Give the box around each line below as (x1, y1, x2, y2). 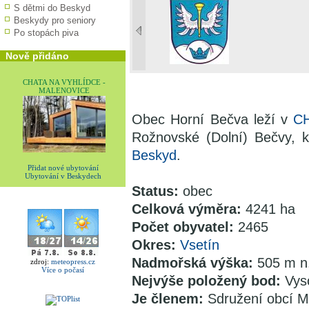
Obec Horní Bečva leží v (132, 112, 294, 127)
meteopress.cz (51, 257, 95, 266)
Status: (132, 183, 183, 199)
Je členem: (132, 291, 208, 306)
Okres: (132, 237, 180, 252)
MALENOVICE (39, 86, 90, 94)
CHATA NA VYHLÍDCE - (23, 78, 106, 86)
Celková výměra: (132, 201, 246, 217)
